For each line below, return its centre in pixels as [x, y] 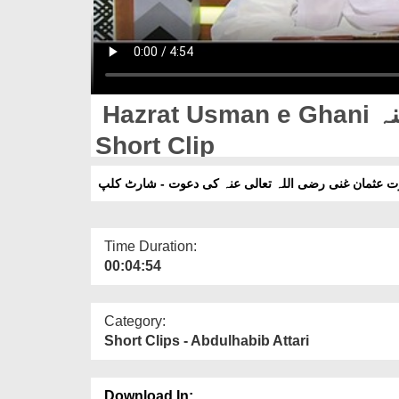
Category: [135, 321]
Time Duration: [151, 246]
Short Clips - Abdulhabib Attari [207, 340]
